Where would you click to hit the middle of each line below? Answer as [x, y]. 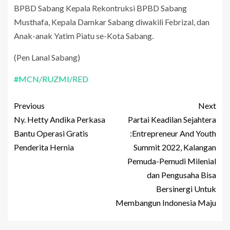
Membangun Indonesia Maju [166, 203]
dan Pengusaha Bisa [181, 175]
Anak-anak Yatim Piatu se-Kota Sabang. [84, 36]
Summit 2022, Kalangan [175, 147]
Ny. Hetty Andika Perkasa [60, 120]
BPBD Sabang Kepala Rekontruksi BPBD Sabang [100, 8]
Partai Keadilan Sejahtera [172, 120]
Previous [29, 106]
